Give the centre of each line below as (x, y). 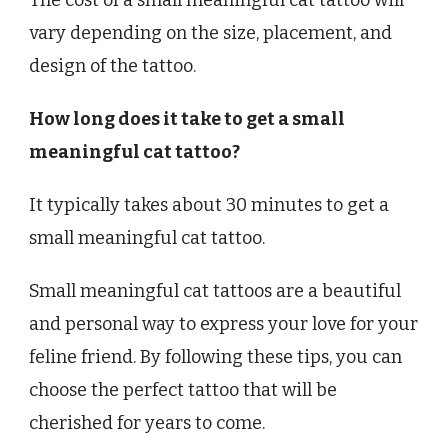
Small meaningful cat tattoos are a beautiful (215, 291)
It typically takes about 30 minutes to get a (209, 205)
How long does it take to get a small (187, 119)
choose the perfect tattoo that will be (183, 390)
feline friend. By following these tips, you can (215, 357)
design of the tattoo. (112, 66)
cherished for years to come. (147, 423)
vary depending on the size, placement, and (210, 33)
